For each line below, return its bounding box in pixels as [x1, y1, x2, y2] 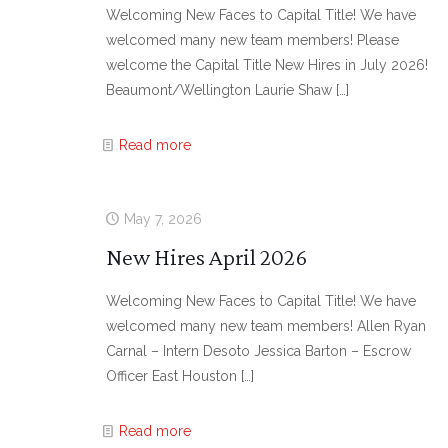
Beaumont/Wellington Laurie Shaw [105, 82, 332, 98]
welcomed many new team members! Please [105, 32, 399, 48]
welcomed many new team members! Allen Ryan [105, 318, 426, 334]
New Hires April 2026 [105, 243, 307, 270]
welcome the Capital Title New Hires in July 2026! [105, 57, 428, 73]
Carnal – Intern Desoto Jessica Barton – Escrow [105, 343, 411, 359]
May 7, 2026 [123, 211, 202, 227]
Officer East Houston [105, 368, 237, 384]
